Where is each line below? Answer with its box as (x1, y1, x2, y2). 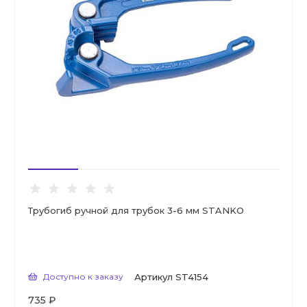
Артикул (134, 271, 173, 283)
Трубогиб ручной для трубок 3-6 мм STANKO (28, 205, 244, 217)
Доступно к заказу (43, 271, 123, 282)
